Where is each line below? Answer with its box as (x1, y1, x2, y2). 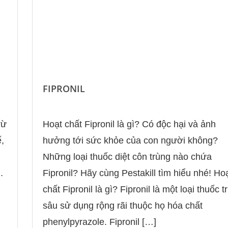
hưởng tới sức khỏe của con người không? (42, 135, 218, 146)
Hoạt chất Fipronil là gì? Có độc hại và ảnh (42, 119, 216, 130)
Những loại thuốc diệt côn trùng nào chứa (42, 152, 212, 162)
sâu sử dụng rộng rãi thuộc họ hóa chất (42, 201, 203, 211)
